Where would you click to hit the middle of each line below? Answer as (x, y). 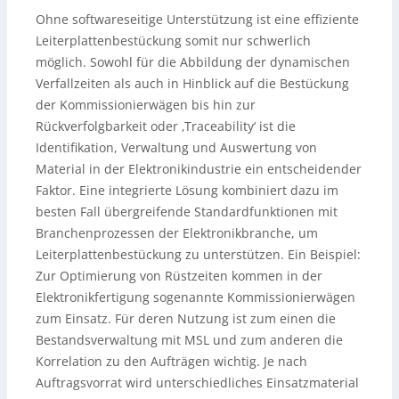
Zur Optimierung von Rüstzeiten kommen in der (179, 275)
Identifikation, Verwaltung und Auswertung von (176, 147)
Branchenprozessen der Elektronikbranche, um (177, 232)
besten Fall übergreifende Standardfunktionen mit (187, 211)
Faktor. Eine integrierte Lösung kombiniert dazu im (187, 190)
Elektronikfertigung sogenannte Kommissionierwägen (195, 297)
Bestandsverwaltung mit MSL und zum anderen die (189, 339)
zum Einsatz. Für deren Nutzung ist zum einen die (186, 318)
